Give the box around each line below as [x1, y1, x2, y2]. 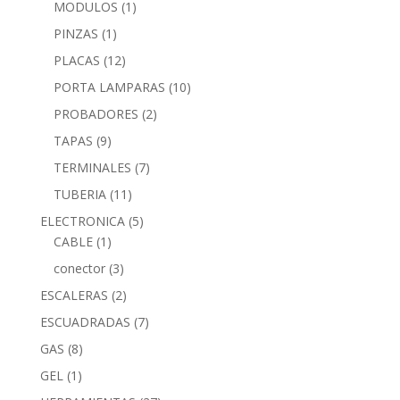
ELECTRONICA [39, 212, 125, 229]
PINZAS [53, 24, 98, 42]
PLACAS [53, 51, 100, 69]
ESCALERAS [39, 286, 108, 304]
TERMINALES [53, 158, 131, 176]
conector [53, 259, 105, 277]
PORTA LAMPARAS [53, 78, 165, 96]
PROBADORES [53, 104, 138, 122]
